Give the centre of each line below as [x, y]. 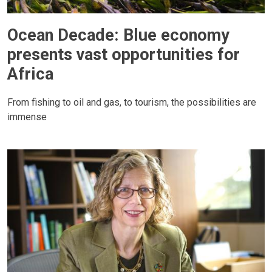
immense [27, 117]
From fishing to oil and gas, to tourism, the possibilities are [132, 102]
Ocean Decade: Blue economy [118, 35]
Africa [30, 74]
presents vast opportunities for [124, 54]
